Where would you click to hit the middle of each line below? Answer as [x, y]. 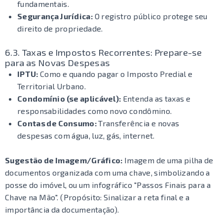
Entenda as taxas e [156, 98]
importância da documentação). [62, 209]
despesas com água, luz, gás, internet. [86, 135]
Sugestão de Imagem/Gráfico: [64, 160]
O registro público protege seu [150, 16]
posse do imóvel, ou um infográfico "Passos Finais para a [108, 185]
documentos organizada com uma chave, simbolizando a [108, 172]
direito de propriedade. [60, 28]
